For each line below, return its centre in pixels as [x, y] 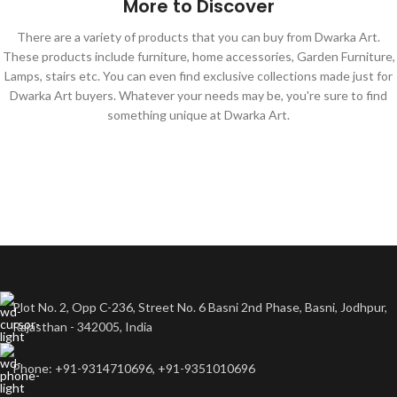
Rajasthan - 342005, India [82, 327]
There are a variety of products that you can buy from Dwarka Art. [198, 37]
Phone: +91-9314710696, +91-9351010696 [134, 368]
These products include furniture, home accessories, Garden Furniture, [198, 56]
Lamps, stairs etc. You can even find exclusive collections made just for [198, 76]
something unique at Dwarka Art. [198, 115]
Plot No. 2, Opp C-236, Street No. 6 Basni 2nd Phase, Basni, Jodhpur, [200, 307]
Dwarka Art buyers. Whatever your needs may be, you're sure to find [198, 95]
